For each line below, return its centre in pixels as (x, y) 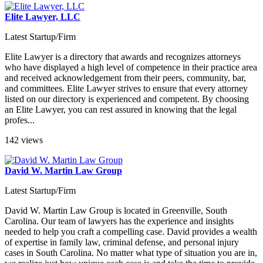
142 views (24, 140)
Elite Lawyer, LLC (43, 17)
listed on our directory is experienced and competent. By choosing (127, 99)
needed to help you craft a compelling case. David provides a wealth (131, 232)
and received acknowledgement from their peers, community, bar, (125, 78)
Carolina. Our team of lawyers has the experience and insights (119, 221)
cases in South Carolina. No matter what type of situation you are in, (131, 253)
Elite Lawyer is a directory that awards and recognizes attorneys (123, 57)
